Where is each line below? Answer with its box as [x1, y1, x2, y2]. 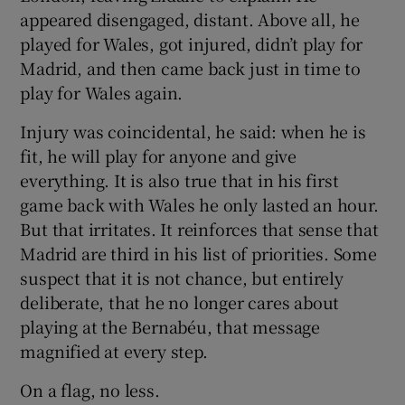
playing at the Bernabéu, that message [20, 314, 321, 338]
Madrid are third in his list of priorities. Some [20, 240, 377, 265]
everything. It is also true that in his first [20, 167, 339, 192]
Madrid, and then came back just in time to [20, 55, 362, 80]
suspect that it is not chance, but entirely [20, 265, 344, 289]
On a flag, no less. [20, 377, 160, 401]
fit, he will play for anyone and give [20, 143, 297, 167]
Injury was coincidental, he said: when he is [20, 118, 366, 143]
